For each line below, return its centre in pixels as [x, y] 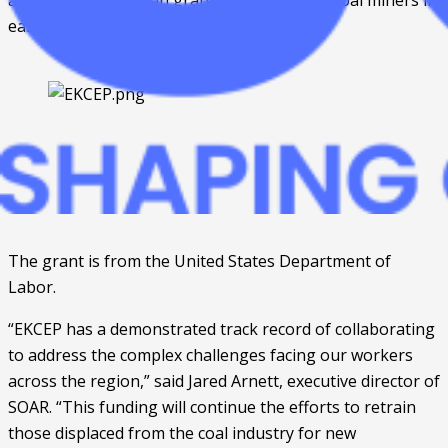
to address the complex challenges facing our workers [210, 355]
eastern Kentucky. [77, 26]
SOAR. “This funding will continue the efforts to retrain [212, 407]
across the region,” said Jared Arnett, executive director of [224, 381]
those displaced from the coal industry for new [182, 433]
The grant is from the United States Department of [199, 261]
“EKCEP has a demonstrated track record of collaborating [221, 329]
